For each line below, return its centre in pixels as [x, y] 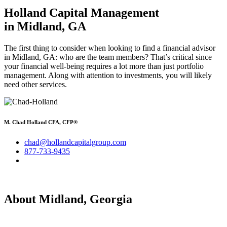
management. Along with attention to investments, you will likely [108, 75]
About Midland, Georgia [68, 199]
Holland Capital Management [82, 13]
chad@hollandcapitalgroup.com [75, 142]
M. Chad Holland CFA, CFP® [41, 122]
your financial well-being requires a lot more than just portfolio [104, 66]
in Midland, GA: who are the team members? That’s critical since [108, 57]
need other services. [35, 85]
